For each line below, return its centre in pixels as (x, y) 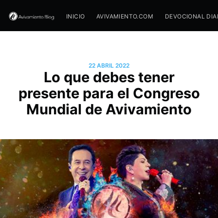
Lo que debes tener (109, 77)
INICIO (75, 16)
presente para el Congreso (109, 93)
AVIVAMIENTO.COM (125, 16)
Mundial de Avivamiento (109, 109)
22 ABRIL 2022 (109, 65)
